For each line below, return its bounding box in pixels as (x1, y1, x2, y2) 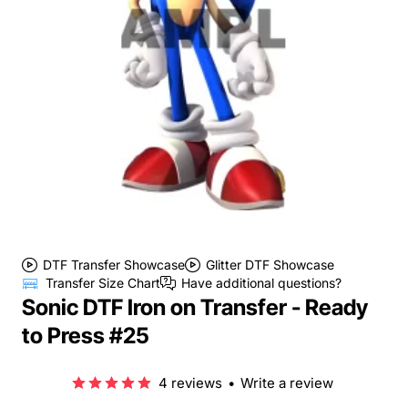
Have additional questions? (181, 274, 342, 291)
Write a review (240, 373, 333, 392)
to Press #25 (22, 321, 149, 349)
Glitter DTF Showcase (206, 257, 334, 273)
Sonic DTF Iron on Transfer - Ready (22, 293, 368, 321)
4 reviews (158, 373, 222, 392)
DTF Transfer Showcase (43, 257, 185, 273)
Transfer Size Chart (46, 274, 161, 291)
